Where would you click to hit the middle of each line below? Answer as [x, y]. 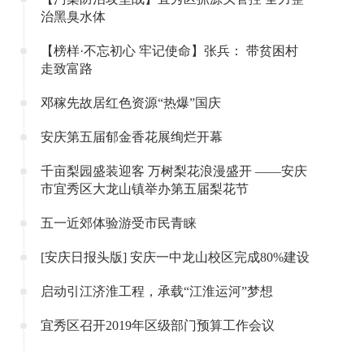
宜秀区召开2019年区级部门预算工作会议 [158, 325]
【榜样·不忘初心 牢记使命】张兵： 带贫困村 [169, 51]
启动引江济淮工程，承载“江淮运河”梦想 [157, 291]
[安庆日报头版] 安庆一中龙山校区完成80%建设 [175, 257]
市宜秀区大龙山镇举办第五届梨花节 [145, 189]
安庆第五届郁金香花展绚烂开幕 [132, 137]
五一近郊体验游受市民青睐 [119, 223]
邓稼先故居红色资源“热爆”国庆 [131, 103]
